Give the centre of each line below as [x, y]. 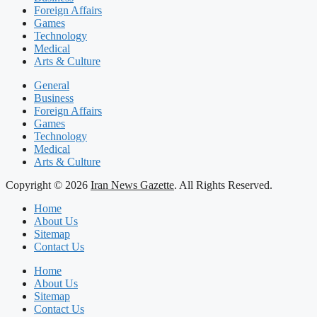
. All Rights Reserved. [223, 185]
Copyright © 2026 [48, 185]
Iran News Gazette [132, 185]
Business [54, 98]
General [52, 85]
